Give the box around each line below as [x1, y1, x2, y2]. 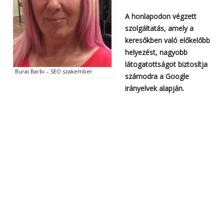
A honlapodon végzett [125, 11, 197, 21]
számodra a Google [125, 71, 189, 81]
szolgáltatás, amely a [125, 23, 194, 33]
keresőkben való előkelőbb [125, 35, 210, 45]
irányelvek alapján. [125, 83, 184, 93]
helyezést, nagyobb [125, 47, 188, 57]
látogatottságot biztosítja [125, 59, 208, 69]
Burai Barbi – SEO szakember [15, 67, 93, 75]
